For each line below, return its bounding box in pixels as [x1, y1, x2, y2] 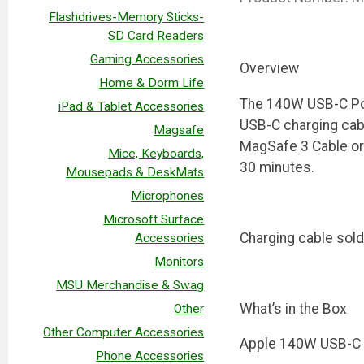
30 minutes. [239, 158, 314, 175]
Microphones [131, 188, 205, 203]
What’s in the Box [239, 300, 347, 317]
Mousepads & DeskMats [66, 164, 205, 180]
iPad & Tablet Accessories [58, 98, 205, 114]
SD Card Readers [108, 28, 205, 43]
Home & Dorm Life [99, 75, 205, 90]
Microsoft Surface [103, 211, 205, 227]
